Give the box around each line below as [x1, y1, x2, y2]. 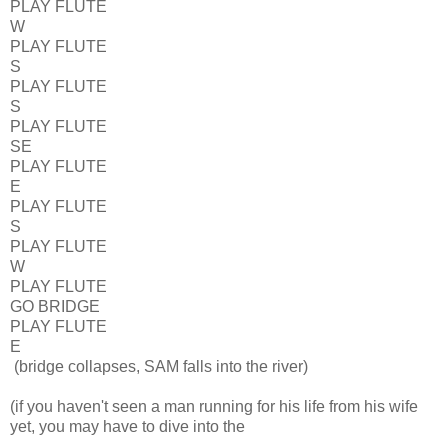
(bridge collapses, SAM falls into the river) [10, 358, 308, 376]
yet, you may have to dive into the [10, 418, 245, 436]
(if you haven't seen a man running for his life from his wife [10, 398, 418, 416]
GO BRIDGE [10, 298, 100, 316]
